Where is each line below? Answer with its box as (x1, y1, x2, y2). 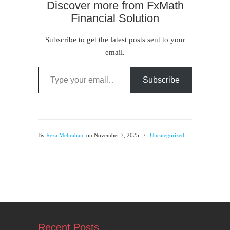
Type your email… (37, 62, 56, 70)
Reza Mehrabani (46, 131, 85, 138)
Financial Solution (71, 11, 159, 25)
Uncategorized (150, 131, 184, 138)
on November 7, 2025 (85, 131, 141, 138)
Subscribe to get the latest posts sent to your (45, 35, 185, 44)
